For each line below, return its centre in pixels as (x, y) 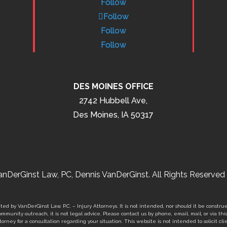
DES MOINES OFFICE (113, 87)
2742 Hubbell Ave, (113, 101)
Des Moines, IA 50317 (113, 115)
